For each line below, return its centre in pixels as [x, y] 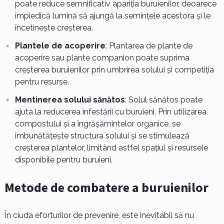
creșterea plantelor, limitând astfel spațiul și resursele [111, 148]
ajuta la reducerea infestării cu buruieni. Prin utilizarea [110, 112]
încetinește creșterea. [54, 28]
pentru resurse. [42, 82]
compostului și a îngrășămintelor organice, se [97, 124]
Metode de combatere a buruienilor [106, 187]
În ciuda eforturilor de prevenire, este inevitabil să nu [99, 215]
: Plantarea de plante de [149, 46]
